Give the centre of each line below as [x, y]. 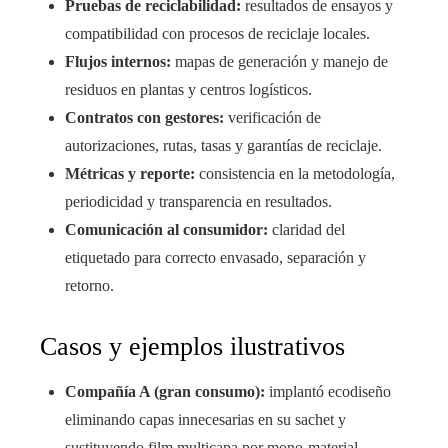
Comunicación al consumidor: [166, 230]
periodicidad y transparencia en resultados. [198, 202]
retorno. [89, 286]
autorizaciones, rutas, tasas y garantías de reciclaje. [223, 146]
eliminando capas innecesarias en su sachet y [205, 420]
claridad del [306, 230]
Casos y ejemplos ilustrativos [192, 347]
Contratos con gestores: [144, 118]
